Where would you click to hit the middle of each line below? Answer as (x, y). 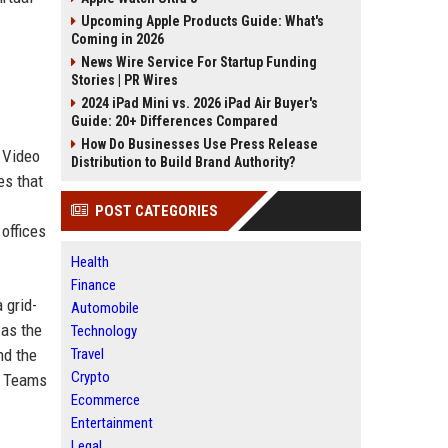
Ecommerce (105, 400)
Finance (93, 285)
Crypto (90, 377)
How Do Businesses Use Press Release (199, 144)
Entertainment (112, 423)
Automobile (105, 308)
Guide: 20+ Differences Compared (174, 121)
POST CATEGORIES (156, 211)
